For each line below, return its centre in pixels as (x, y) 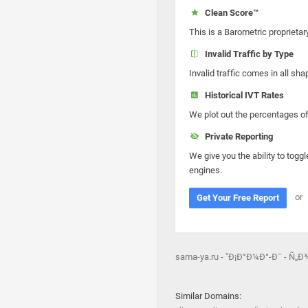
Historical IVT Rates (242, 95)
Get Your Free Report (238, 198)
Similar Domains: (208, 296)
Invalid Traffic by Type (247, 54)
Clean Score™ (229, 13)
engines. (206, 170)
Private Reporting (236, 136)
